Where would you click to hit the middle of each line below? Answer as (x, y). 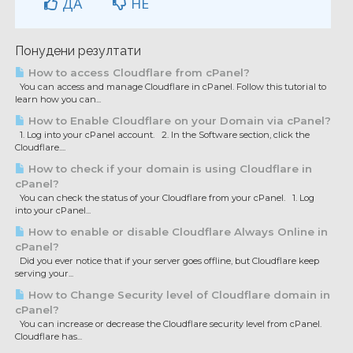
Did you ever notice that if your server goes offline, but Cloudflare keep (167, 261)
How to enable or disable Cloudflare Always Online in (176, 232)
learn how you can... (58, 99)
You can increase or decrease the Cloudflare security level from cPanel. (171, 324)
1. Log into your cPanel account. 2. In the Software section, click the (162, 135)
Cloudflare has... (48, 336)
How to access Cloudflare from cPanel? (137, 72)
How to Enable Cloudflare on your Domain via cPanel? (178, 121)
